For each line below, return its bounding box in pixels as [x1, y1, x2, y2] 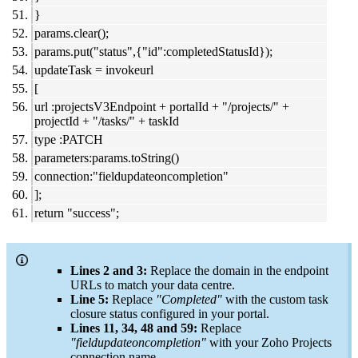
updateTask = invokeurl [34, 63, 153, 78]
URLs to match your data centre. [70, 278, 235, 292]
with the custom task [222, 292, 328, 307]
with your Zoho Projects [206, 336, 332, 350]
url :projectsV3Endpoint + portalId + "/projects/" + [34, 100, 289, 114]
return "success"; [34, 206, 119, 221]
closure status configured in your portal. [70, 307, 269, 321]
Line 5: [70, 292, 109, 307]
